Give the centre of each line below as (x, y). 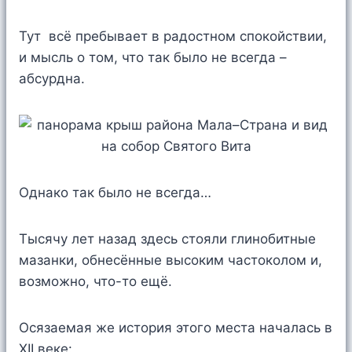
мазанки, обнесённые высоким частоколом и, (170, 260)
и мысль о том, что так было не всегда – (153, 58)
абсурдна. (52, 79)
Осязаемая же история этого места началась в (176, 328)
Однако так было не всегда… (115, 193)
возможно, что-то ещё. (95, 282)
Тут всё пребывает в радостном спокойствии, (173, 37)
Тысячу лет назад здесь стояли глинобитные (167, 239)
